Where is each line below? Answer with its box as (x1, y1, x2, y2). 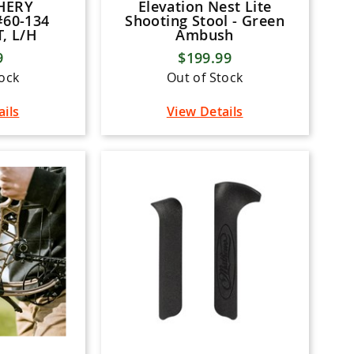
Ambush (175, 24, 234, 44)
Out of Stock (166, 68, 243, 86)
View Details (166, 102, 243, 120)
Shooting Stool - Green (125, 10, 285, 30)
